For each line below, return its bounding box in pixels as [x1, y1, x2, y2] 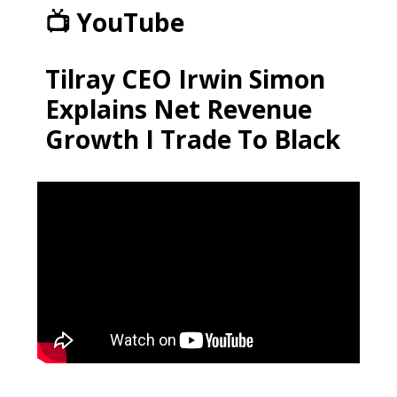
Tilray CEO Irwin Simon [45, 62, 325, 97]
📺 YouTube [45, 5, 184, 40]
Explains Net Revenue [45, 92, 312, 127]
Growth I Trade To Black [45, 122, 340, 157]
